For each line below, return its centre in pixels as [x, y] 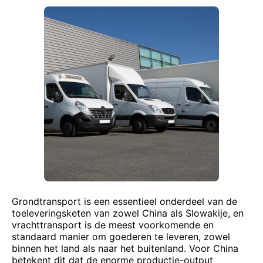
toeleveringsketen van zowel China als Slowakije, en [128, 213]
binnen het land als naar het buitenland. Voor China [125, 248]
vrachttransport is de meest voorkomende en [113, 225]
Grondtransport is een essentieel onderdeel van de [124, 201]
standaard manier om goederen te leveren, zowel [121, 237]
